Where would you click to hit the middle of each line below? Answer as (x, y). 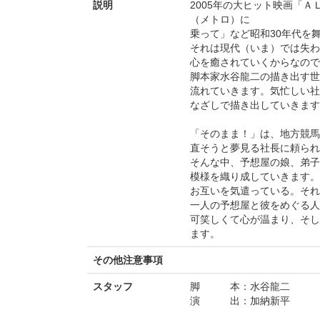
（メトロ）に (220, 19)
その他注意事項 (128, 260)
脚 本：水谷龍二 (240, 286)
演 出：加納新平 (240, 300)
